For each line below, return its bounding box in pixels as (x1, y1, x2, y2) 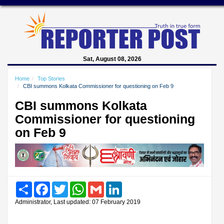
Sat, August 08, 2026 (82, 55, 141, 62)
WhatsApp (86, 181, 116, 189)
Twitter (68, 181, 87, 189)
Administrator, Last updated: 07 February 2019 (15, 198, 140, 205)
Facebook (50, 181, 78, 189)
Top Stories (37, 75, 65, 81)
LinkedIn (122, 181, 146, 189)
